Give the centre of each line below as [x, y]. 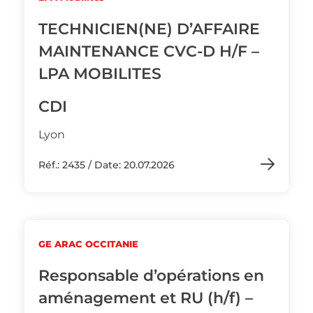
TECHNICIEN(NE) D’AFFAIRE [149, 29]
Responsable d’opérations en [151, 276]
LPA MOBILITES [100, 74]
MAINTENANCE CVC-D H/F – [149, 51]
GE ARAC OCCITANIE [88, 244]
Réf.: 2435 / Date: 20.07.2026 [107, 165]
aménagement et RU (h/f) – [146, 298]
